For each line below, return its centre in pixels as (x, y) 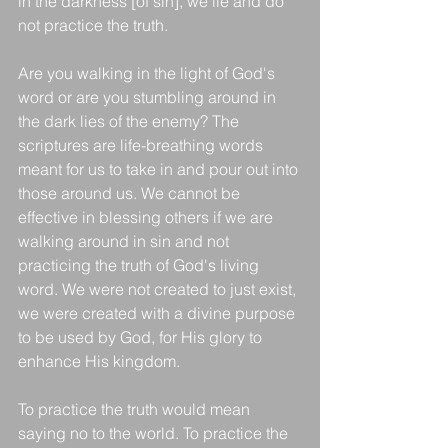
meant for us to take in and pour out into (160, 168)
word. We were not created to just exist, (159, 288)
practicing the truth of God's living (140, 264)
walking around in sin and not (125, 240)
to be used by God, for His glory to (142, 336)
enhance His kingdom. (101, 360)
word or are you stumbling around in (149, 96)
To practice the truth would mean (136, 408)
